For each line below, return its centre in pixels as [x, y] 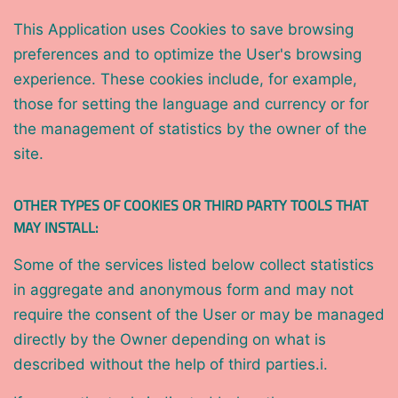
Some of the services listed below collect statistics [194, 265]
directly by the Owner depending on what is [170, 340]
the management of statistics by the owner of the [190, 129]
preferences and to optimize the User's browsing [187, 55]
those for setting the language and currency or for [191, 104]
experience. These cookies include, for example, [185, 80]
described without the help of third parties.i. [171, 365]
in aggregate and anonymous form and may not [183, 290]
